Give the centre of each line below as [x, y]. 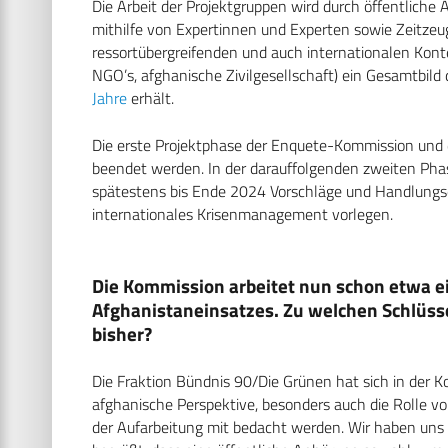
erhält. [150, 97]
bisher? [122, 333]
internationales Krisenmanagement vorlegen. [242, 213]
